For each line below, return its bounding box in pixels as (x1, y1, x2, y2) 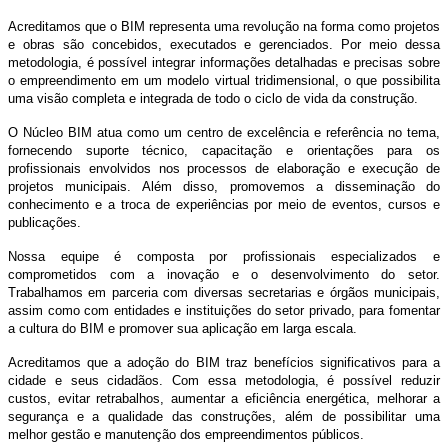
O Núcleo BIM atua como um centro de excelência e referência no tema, (8, 124, 440, 140)
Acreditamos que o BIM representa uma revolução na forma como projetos (8, 18, 440, 34)
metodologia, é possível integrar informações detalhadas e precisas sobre (8, 54, 440, 70)
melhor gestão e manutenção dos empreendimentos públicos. (8, 426, 364, 442)
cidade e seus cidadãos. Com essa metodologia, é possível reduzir (8, 372, 440, 388)
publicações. (8, 214, 81, 230)
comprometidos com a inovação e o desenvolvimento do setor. (8, 266, 440, 282)
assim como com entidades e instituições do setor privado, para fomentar (8, 302, 440, 318)
